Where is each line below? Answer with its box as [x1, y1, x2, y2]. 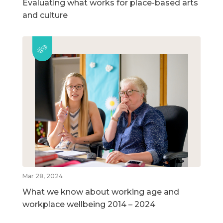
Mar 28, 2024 [22, 172, 63, 180]
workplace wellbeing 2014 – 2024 [22, 199, 155, 209]
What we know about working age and [22, 187, 179, 197]
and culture [22, 10, 68, 20]
